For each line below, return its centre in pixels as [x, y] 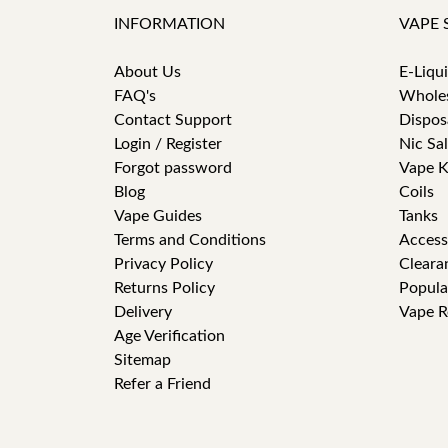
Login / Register [168, 144]
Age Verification [169, 336]
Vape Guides [158, 216]
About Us [147, 72]
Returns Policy [164, 288]
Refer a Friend [162, 384]
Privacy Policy [163, 264]
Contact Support [173, 120]
